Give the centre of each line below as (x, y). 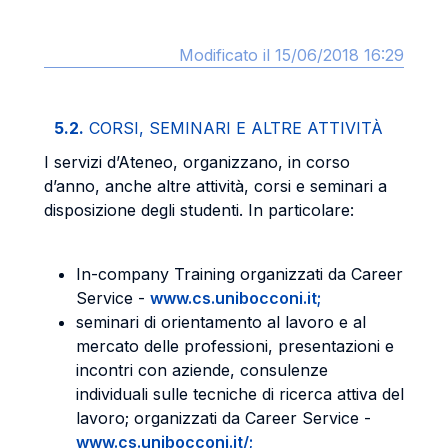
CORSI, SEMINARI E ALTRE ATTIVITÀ (236, 128)
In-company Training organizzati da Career (239, 274)
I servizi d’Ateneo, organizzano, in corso (197, 162)
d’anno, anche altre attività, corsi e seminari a (215, 186)
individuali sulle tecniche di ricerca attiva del (240, 394)
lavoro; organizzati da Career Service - (223, 418)
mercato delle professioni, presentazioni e (235, 346)
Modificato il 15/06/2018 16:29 (291, 55)
